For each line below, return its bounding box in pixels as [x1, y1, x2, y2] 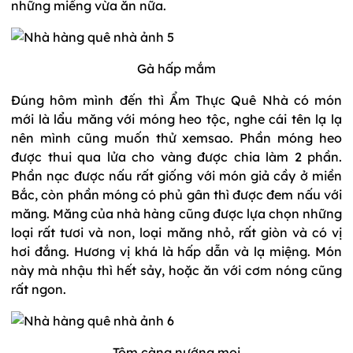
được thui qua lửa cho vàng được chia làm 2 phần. [11, 148, 342, 165]
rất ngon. [11, 281, 66, 297]
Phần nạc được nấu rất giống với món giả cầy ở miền [11, 167, 342, 184]
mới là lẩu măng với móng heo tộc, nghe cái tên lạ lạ [11, 110, 342, 127]
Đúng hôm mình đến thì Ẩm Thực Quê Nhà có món [11, 91, 342, 108]
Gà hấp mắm [137, 60, 216, 76]
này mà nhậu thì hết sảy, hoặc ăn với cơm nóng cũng [11, 262, 342, 278]
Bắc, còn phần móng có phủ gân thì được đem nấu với [11, 186, 342, 203]
